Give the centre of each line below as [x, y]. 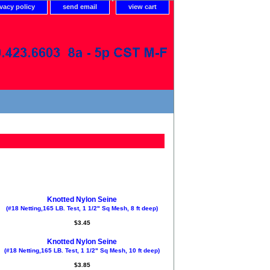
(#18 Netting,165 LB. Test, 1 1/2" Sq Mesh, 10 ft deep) [82, 250]
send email [80, 7]
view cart [143, 7]
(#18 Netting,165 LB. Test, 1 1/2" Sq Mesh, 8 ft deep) [82, 208]
